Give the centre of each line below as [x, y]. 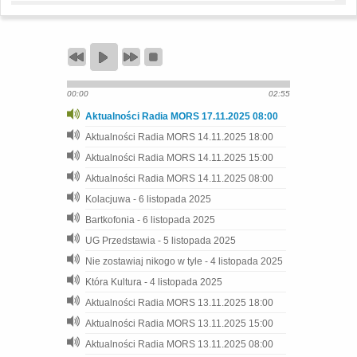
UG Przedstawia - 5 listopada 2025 [161, 241]
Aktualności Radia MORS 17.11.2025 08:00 [182, 116]
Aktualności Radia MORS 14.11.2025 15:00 [179, 158]
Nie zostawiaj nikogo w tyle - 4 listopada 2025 [184, 261]
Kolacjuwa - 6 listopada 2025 [148, 199]
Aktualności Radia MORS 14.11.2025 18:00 [179, 137]
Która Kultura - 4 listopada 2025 [154, 282]
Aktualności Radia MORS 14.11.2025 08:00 [179, 178]
